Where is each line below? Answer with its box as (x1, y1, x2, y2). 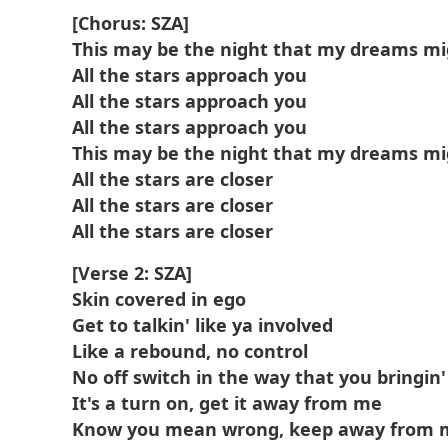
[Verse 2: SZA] (72, 261, 192, 285)
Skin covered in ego (72, 287, 246, 311)
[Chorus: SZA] (72, 11, 189, 35)
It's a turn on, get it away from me (72, 391, 382, 415)
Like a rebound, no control (72, 339, 308, 363)
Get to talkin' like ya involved (72, 313, 333, 337)
